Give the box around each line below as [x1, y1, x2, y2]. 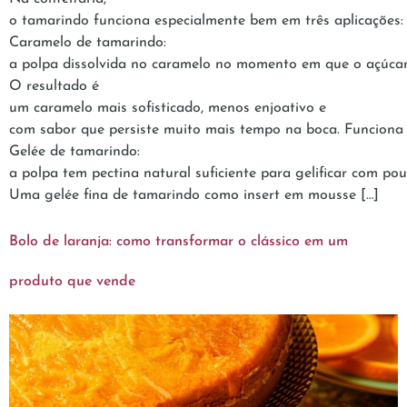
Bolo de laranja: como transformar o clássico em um [9, 233, 348, 249]
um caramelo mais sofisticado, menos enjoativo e [9, 101, 326, 116]
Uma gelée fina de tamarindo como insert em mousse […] [9, 188, 379, 203]
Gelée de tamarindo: [9, 144, 140, 160]
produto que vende [9, 273, 135, 289]
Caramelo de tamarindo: [9, 35, 166, 51]
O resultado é [9, 79, 99, 94]
